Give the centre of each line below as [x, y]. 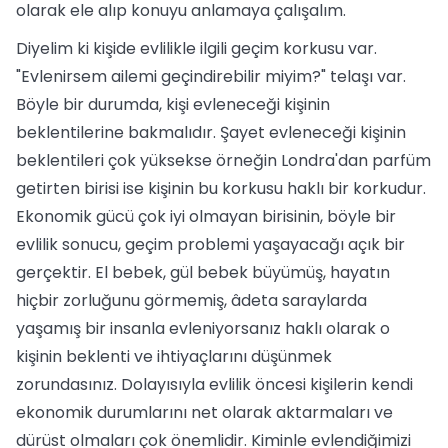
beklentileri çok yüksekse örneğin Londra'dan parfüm [223, 160]
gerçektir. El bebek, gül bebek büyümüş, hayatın [203, 272]
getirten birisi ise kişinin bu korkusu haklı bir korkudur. [221, 188]
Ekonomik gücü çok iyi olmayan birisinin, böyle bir [206, 216]
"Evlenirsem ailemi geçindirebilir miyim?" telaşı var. [211, 76]
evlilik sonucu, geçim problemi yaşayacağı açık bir [210, 244]
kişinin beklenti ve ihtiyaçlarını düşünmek [174, 356]
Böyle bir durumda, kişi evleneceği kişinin [173, 104]
